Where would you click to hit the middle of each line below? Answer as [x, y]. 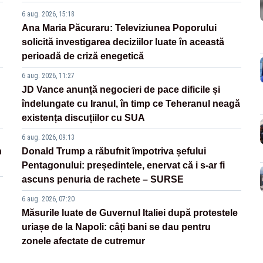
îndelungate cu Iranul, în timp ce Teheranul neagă [131, 104]
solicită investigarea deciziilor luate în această [123, 42]
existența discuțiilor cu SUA [84, 118]
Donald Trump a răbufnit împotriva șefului [114, 151]
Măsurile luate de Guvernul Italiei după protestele [130, 213]
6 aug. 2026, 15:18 [48, 14]
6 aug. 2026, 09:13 [48, 138]
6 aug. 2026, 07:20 [48, 199]
